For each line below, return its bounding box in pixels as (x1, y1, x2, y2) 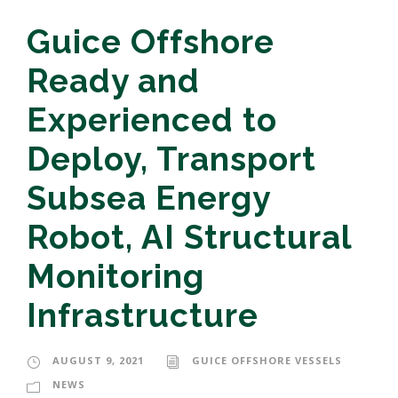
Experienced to (27, 100, 277, 140)
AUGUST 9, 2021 (52, 354, 144, 368)
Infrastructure (27, 296, 259, 336)
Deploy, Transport (27, 139, 316, 179)
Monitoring (27, 257, 204, 297)
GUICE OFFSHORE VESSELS (192, 354, 342, 368)
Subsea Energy (27, 179, 270, 219)
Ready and (27, 61, 200, 101)
